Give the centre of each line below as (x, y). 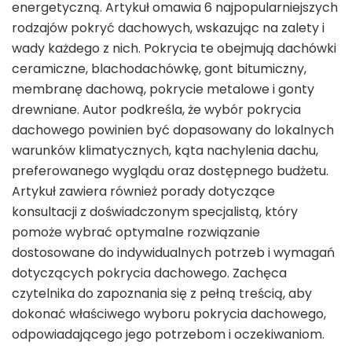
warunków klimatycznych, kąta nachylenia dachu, (165, 150)
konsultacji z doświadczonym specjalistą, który (155, 211)
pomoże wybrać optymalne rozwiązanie (136, 232)
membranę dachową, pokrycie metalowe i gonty (163, 89)
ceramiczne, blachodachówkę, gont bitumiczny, (159, 68)
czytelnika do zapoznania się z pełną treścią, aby (162, 293)
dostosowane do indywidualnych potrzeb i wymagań (173, 252)
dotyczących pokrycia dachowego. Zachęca (149, 273)
